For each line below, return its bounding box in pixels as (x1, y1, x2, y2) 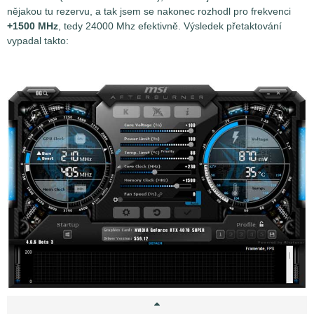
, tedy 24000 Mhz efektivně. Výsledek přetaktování (58, 20, 282, 32)
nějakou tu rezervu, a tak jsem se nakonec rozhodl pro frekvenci (7, 6, 291, 18)
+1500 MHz (7, 20, 58, 32)
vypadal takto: (7, 35, 69, 47)
